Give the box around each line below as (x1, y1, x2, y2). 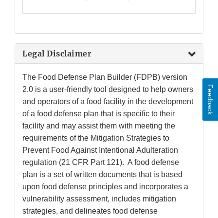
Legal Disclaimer (22, 49, 91, 59)
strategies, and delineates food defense (22, 207, 158, 216)
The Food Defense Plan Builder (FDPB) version (22, 73, 187, 82)
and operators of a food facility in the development (22, 97, 193, 106)
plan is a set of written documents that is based (22, 170, 182, 179)
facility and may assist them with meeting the (22, 122, 175, 130)
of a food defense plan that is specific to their (22, 109, 175, 118)
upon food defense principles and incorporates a (22, 182, 188, 191)
